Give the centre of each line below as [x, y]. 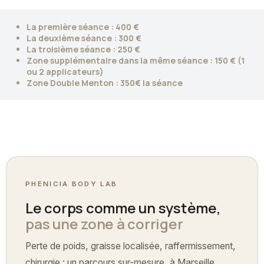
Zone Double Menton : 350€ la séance [105, 83]
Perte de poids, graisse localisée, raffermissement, [131, 246]
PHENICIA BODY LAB [72, 184]
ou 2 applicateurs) [65, 72]
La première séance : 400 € [83, 27]
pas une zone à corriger [104, 224]
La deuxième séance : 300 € [84, 38]
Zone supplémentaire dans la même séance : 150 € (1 [136, 61]
